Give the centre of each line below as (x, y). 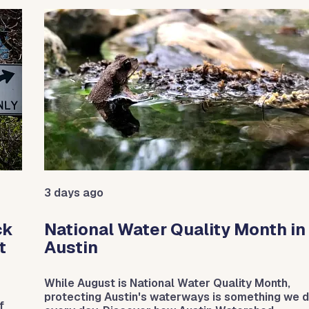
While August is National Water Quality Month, (167, 283)
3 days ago (74, 193)
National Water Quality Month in (175, 230)
